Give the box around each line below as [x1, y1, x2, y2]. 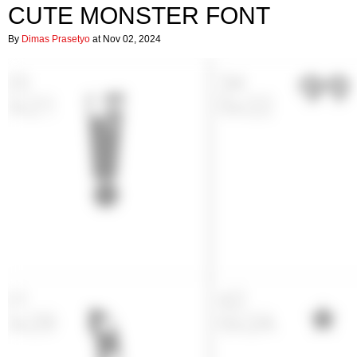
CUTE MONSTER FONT [8, 2, 270, 29]
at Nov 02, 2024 [90, 33, 161, 45]
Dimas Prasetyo [22, 33, 90, 45]
